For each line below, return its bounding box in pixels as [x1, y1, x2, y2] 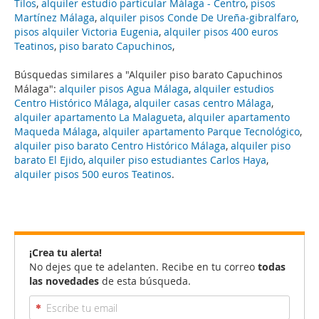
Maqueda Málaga [14, 125, 98, 138]
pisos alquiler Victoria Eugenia [14, 25, 159, 38]
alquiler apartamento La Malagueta [14, 110, 183, 124]
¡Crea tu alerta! [29, 246, 102, 259]
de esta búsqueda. [99, 274, 191, 288]
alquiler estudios [194, 82, 274, 95]
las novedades [29, 274, 99, 288]
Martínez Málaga [14, 11, 95, 24]
